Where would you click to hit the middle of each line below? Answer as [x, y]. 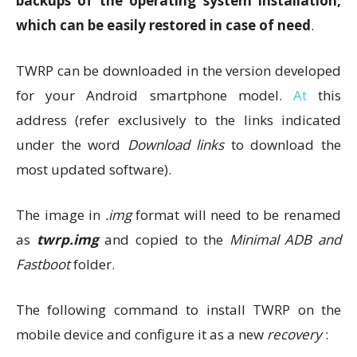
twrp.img [67, 239]
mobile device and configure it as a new [141, 334]
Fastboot [43, 264]
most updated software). [94, 169]
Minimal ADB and [285, 239]
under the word [72, 144]
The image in [61, 214]
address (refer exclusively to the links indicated [178, 120]
